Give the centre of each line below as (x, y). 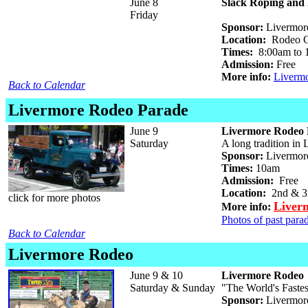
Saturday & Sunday (173, 288)
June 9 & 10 (156, 275)
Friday (144, 15)
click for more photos (54, 198)
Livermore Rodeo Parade (98, 110)
